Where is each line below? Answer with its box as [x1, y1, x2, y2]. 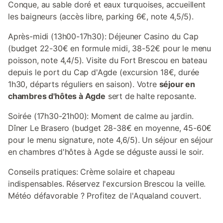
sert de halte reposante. [105, 91, 196, 101]
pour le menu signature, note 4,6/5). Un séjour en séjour [8, 135, 214, 145]
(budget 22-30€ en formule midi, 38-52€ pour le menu [8, 43, 212, 53]
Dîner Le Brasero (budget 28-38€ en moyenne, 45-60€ [8, 123, 212, 133]
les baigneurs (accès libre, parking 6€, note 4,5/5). [8, 11, 194, 21]
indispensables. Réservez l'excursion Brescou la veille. [8, 179, 206, 189]
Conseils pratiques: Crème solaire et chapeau [8, 167, 175, 177]
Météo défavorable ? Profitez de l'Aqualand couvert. [8, 191, 202, 201]
